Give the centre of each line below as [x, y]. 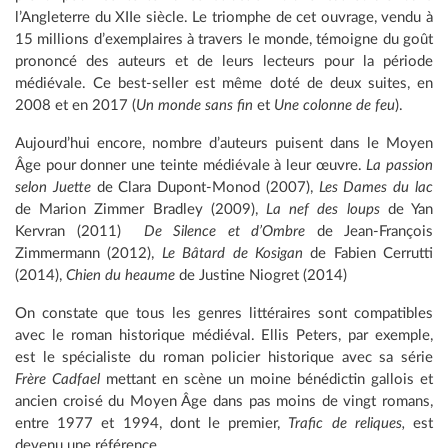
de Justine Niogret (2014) [261, 275]
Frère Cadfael [57, 379]
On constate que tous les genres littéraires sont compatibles [224, 313]
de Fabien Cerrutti [367, 253]
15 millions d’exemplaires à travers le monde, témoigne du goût [224, 39]
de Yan [406, 209]
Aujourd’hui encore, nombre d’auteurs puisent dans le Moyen [224, 143]
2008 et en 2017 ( [75, 105]
